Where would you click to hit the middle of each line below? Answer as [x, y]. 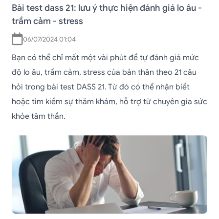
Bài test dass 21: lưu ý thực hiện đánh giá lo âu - [107, 8]
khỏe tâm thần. [39, 117]
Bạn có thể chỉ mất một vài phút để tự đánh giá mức [105, 58]
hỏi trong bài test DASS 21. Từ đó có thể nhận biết [101, 87]
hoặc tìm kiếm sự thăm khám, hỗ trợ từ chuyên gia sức [109, 102]
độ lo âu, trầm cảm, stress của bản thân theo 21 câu [104, 73]
